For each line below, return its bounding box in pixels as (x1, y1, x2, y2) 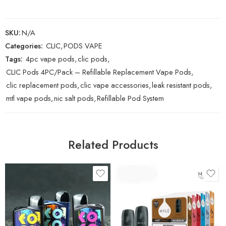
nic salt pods (54, 92, 94, 103)
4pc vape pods (26, 53, 75, 64)
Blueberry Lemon (127, 201, 171, 210)
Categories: (5, 40, 43, 51)
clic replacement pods (6, 79, 77, 90)
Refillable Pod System (97, 92, 164, 103)
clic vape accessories (80, 79, 149, 90)
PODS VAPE (64, 40, 102, 51)
